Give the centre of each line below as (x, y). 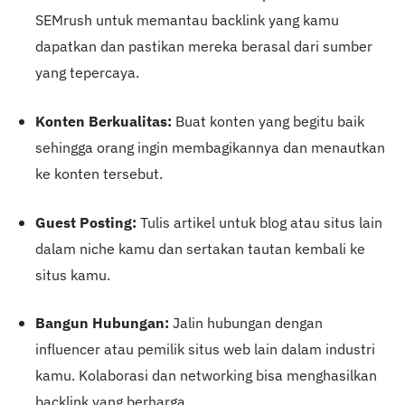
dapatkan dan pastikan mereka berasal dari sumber (203, 47)
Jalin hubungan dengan (245, 323)
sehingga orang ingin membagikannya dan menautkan (210, 148)
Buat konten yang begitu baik (268, 122)
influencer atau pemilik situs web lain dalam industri (205, 349)
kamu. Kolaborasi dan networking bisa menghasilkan (206, 376)
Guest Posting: (85, 222)
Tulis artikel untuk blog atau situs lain (259, 222)
